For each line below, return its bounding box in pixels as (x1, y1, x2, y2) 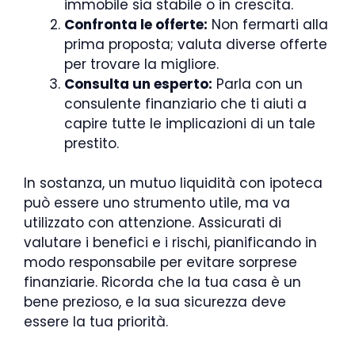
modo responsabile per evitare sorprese (24, 253, 297, 272)
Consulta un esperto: (64, 74, 212, 94)
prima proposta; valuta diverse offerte (64, 34, 327, 54)
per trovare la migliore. (64, 54, 219, 74)
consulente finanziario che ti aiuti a (64, 94, 307, 113)
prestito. (64, 133, 119, 153)
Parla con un (212, 74, 303, 94)
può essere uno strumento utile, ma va (24, 193, 290, 212)
